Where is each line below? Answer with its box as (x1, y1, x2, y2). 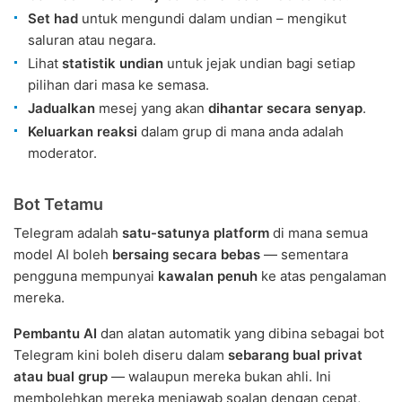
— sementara (260, 246, 348, 264)
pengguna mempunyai (13, 267, 158, 285)
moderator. (28, 144, 97, 162)
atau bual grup (13, 368, 108, 386)
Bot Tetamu (13, 195, 103, 214)
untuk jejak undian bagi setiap (163, 55, 355, 73)
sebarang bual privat (228, 346, 363, 364)
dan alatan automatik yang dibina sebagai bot (97, 325, 384, 343)
